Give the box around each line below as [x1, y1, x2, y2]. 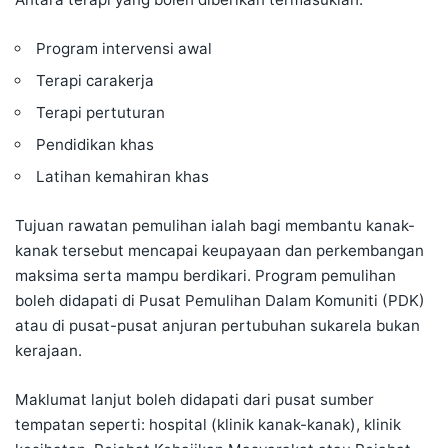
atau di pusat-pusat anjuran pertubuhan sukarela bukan [15, 316, 420, 336]
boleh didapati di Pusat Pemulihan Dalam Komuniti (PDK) [15, 291, 425, 311]
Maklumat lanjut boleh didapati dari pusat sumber [15, 390, 374, 410]
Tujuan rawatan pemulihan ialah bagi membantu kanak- [15, 216, 415, 236]
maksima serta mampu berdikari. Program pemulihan [15, 266, 396, 286]
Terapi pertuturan [36, 103, 166, 123]
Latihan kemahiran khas [36, 167, 210, 187]
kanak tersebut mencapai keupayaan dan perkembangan [15, 241, 424, 261]
